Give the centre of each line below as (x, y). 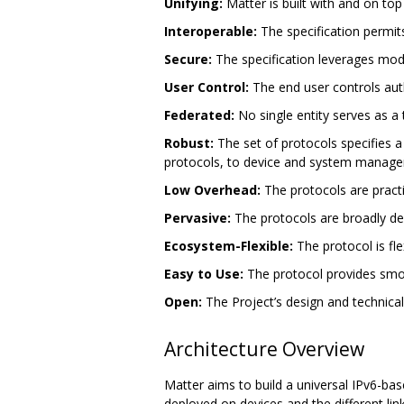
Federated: (199, 115)
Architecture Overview (264, 349)
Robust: (189, 143)
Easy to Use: (204, 274)
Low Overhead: (212, 190)
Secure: (188, 60)
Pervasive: (197, 218)
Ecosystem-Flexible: (229, 246)
